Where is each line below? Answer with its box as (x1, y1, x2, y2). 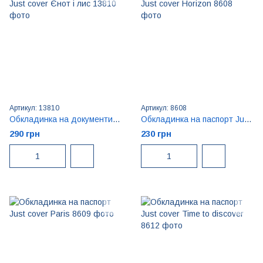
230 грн (141, 129, 171, 139)
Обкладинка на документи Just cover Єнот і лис (113, 114, 120, 124)
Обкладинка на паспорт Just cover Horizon (244, 114, 252, 124)
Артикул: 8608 (141, 104, 187, 112)
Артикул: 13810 (9, 104, 59, 112)
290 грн (9, 129, 40, 139)
